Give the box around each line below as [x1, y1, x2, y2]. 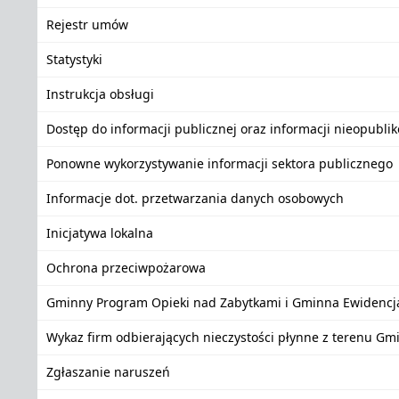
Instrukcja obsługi [46, 85, 154, 102]
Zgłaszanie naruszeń [46, 363, 170, 380]
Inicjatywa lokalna [46, 224, 153, 241]
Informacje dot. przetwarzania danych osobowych [46, 190, 344, 207]
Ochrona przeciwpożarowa [46, 259, 206, 276]
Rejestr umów [46, 16, 128, 33]
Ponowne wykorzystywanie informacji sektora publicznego [46, 155, 393, 172]
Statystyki [46, 51, 102, 68]
